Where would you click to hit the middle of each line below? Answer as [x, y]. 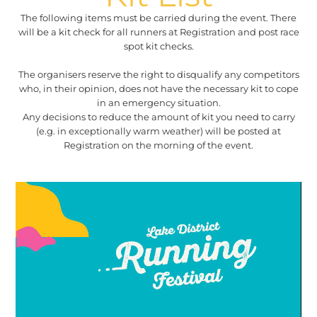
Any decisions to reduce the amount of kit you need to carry [158, 116]
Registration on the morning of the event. [158, 145]
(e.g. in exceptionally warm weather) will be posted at [158, 131]
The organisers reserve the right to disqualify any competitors [158, 74]
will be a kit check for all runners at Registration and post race [158, 31]
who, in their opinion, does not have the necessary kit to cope [158, 88]
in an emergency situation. [158, 102]
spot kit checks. [158, 46]
